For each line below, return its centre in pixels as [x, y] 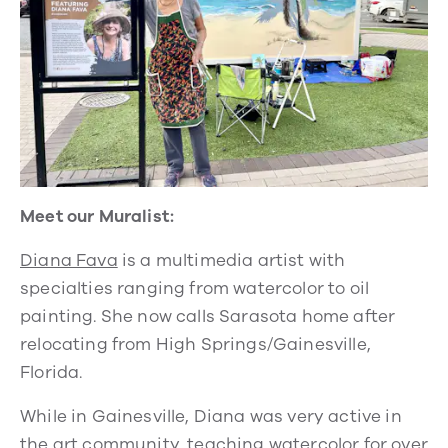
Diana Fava [69, 260]
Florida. [51, 372]
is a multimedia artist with [231, 260]
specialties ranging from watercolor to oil [195, 288]
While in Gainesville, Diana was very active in [211, 416]
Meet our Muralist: [97, 216]
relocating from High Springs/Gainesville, [195, 344]
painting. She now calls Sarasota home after [208, 316]
